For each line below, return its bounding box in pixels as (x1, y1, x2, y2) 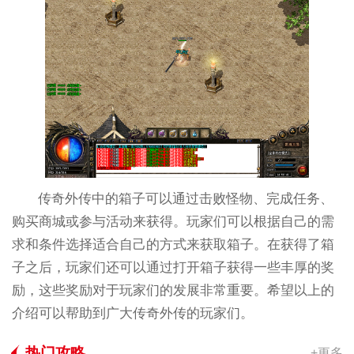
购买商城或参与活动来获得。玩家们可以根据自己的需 (11, 214, 334, 230)
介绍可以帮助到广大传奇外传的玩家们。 (11, 306, 254, 322)
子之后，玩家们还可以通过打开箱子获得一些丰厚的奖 (11, 260, 334, 276)
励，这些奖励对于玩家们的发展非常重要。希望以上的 (11, 283, 334, 299)
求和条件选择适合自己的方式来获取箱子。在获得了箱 (11, 237, 334, 253)
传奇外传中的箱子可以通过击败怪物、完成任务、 (38, 191, 334, 207)
